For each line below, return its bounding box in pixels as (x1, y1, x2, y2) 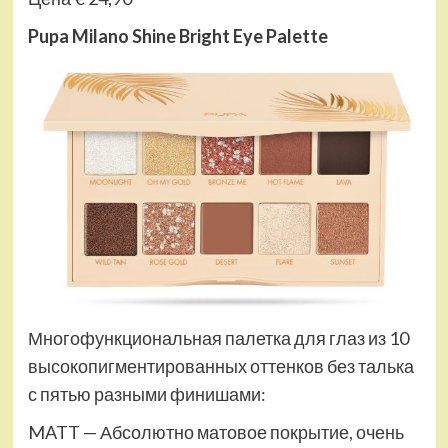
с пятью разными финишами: (27, 382, 266, 405)
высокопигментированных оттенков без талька (27, 354, 414, 377)
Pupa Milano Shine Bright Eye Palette (27, 25, 328, 48)
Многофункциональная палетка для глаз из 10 (27, 326, 409, 349)
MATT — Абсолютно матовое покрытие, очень (27, 420, 404, 443)
